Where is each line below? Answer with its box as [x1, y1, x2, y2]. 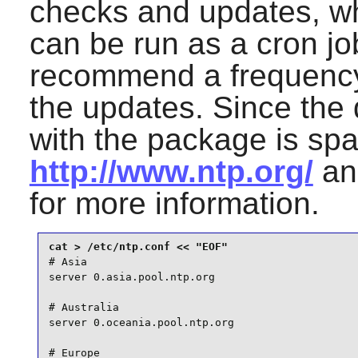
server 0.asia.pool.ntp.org [48, 270, 215, 283]
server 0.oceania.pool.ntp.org [48, 316, 234, 328]
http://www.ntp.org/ [29, 154, 313, 189]
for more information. [29, 186, 320, 221]
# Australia [48, 300, 119, 313]
